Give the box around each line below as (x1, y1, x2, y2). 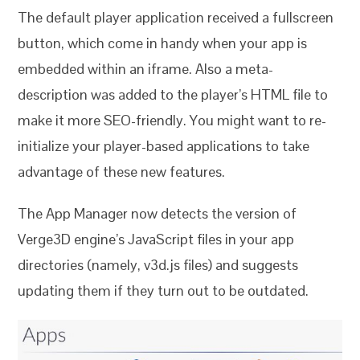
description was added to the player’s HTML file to (18, 84, 329, 104)
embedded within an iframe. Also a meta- (18, 59, 274, 78)
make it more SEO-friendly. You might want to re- (18, 110, 327, 129)
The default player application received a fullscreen (18, 7, 334, 27)
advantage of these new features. (18, 162, 226, 181)
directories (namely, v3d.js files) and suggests (18, 255, 299, 274)
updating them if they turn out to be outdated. (18, 280, 309, 300)
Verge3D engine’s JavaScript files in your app (18, 229, 295, 248)
